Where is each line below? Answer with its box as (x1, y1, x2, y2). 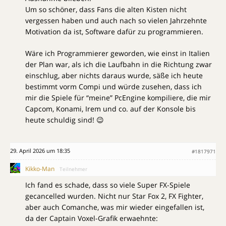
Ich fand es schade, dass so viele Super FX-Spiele (25, 180, 190, 190)
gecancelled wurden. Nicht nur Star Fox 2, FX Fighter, (25, 191, 203, 201)
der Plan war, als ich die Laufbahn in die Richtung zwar (25, 60, 212, 70)
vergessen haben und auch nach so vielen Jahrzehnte (25, 16, 207, 26)
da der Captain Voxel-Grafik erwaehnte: (25, 213, 158, 223)
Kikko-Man (25, 164, 54, 174)
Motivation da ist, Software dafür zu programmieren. (25, 27, 203, 37)
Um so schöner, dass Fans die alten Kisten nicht (25, 5, 187, 15)
